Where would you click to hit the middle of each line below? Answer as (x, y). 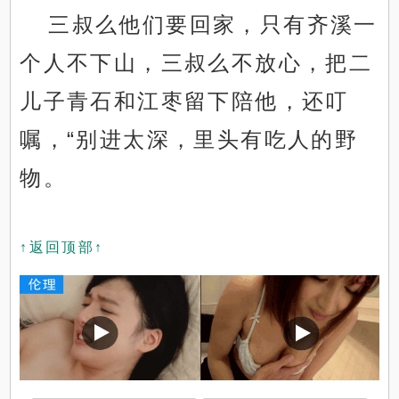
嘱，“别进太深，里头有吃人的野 (189, 140)
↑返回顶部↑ (62, 248)
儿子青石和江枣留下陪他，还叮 (184, 102)
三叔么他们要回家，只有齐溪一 (213, 25)
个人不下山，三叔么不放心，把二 (196, 63)
